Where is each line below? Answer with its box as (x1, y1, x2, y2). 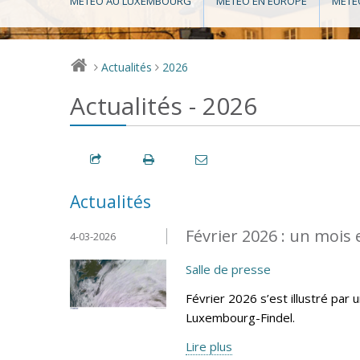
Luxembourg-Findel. (186, 309, 295, 325)
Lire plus (186, 337, 232, 354)
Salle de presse (186, 260, 271, 277)
